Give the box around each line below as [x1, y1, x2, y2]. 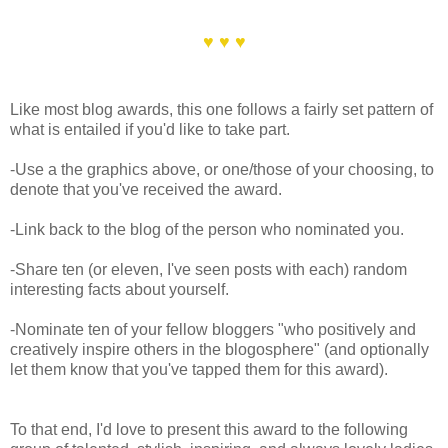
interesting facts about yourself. [10, 281, 229, 299]
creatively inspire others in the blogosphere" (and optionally [10, 341, 429, 359]
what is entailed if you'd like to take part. [10, 121, 290, 139]
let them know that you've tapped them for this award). [10, 361, 388, 379]
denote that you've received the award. [10, 181, 282, 199]
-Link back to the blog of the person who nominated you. [10, 221, 404, 239]
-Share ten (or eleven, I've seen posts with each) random [10, 261, 407, 279]
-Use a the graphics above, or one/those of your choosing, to [10, 161, 434, 179]
